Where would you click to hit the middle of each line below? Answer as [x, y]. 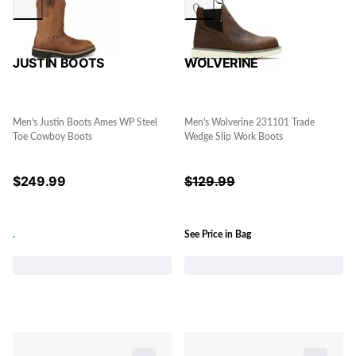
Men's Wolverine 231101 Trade [250, 123]
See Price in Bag [218, 234]
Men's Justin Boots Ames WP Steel [85, 123]
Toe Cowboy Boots [52, 137]
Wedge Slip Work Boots [234, 137]
